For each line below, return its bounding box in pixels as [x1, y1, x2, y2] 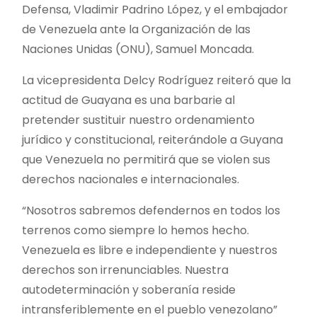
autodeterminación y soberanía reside [22, 281, 236, 298]
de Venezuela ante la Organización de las [22, 21, 250, 38]
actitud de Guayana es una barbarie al [22, 91, 235, 108]
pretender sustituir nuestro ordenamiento [22, 111, 255, 128]
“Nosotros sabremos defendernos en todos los [22, 202, 280, 219]
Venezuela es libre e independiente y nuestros [22, 241, 277, 258]
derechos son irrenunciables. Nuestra [22, 261, 229, 278]
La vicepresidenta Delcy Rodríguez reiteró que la [22, 71, 291, 88]
